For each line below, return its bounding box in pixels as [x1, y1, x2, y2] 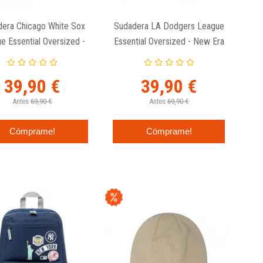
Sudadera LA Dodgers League [113, 21, 224, 32]
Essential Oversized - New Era [113, 36, 224, 48]
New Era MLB [6, 51, 58, 63]
